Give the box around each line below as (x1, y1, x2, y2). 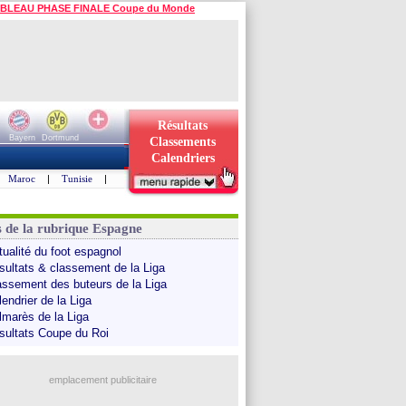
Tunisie (62, 173, 92, 184)
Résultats (158, 119, 208, 132)
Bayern (8, 133, 35, 142)
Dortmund (41, 133, 79, 142)
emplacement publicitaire (48, 374, 157, 385)
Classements (150, 135, 216, 149)
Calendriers (150, 151, 215, 165)
